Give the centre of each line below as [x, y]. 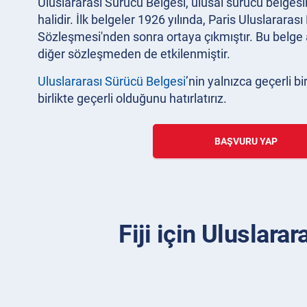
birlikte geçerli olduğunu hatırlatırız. [132, 98]
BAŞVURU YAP [246, 141]
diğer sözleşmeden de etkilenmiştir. [134, 54]
